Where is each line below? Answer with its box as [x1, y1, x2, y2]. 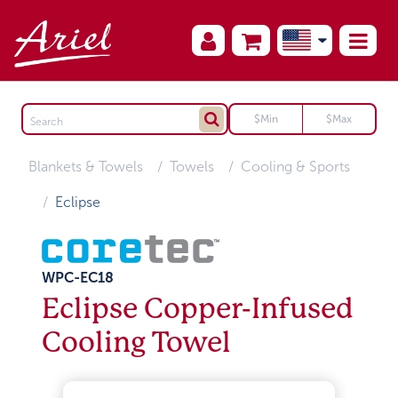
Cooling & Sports [241, 159, 351, 174]
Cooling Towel [42, 325, 232, 359]
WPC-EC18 [42, 269, 115, 285]
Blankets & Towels [28, 159, 144, 174]
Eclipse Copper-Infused [42, 291, 354, 325]
